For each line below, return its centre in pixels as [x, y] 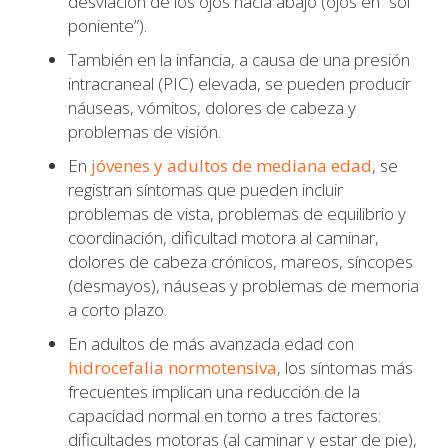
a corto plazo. [117, 309]
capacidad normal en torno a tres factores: [224, 415]
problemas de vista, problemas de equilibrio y [237, 213]
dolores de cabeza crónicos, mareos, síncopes [240, 261]
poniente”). [107, 25]
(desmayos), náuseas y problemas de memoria [243, 285]
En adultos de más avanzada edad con [211, 343]
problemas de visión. [144, 131]
